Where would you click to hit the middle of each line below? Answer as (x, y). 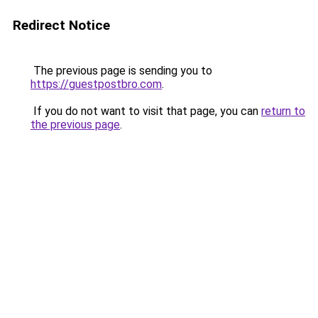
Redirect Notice (61, 25)
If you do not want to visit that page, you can (146, 111)
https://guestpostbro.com (96, 84)
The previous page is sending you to (121, 71)
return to (283, 111)
